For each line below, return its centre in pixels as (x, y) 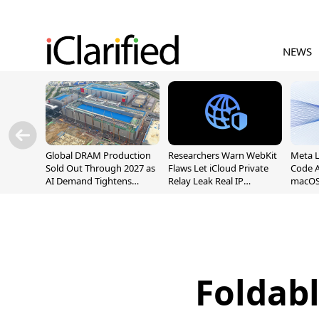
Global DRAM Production (98, 155)
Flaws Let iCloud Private (218, 168)
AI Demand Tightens (89, 181)
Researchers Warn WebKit (223, 155)
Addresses (190, 194)
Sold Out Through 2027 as (100, 168)
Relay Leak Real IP (206, 181)
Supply (60, 194)
